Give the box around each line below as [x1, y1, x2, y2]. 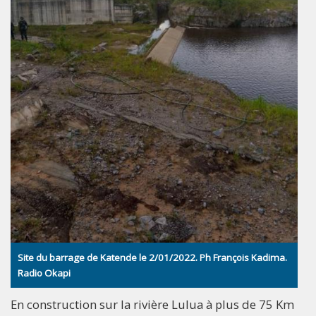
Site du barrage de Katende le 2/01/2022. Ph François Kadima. [18, 251, 287, 265]
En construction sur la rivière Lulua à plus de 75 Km [11, 296, 294, 313]
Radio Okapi [18, 267, 71, 280]
